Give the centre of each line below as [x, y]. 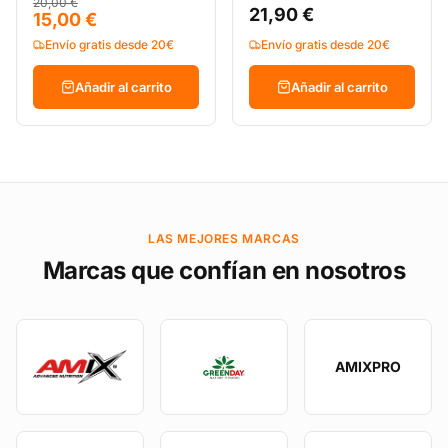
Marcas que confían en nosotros [224, 270]
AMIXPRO [368, 366]
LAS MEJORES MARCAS [224, 238]
